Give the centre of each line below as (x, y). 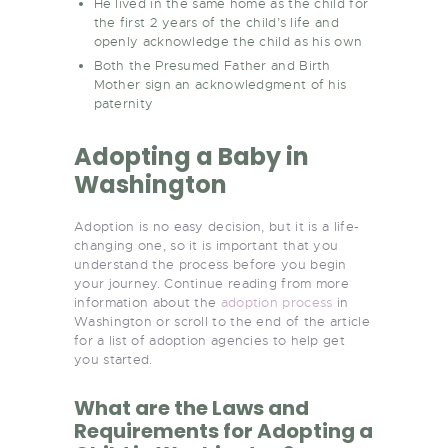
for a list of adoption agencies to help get (209, 340)
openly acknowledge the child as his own (228, 41)
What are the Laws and (191, 407)
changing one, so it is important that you (206, 245)
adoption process (276, 302)
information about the (147, 302)
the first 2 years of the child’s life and (216, 22)
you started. (113, 359)
